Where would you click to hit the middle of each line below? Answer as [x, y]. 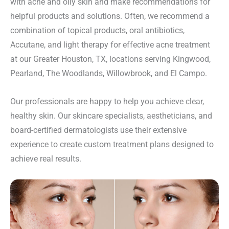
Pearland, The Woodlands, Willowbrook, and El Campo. [109, 74]
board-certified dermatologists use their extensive [98, 130]
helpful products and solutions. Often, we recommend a [110, 16]
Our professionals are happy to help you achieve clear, [107, 101]
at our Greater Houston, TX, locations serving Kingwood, [110, 59]
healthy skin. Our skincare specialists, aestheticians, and [111, 116]
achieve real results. [46, 158]
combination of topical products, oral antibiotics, [97, 31]
